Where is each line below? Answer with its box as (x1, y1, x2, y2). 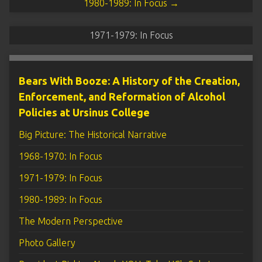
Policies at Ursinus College (19, 106, 150, 118)
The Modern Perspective (19, 216, 123, 226)
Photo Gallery (19, 237, 75, 248)
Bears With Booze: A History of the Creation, (19, 75, 240, 87)
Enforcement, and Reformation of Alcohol (19, 91, 225, 102)
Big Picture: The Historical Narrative (19, 129, 167, 140)
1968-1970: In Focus (19, 151, 102, 161)
